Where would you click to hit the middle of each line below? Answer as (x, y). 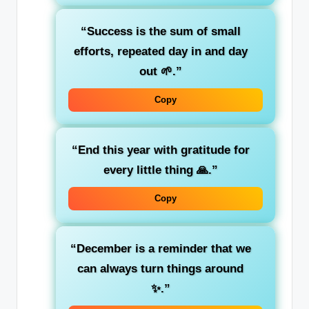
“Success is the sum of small (160, 31)
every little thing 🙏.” (160, 170)
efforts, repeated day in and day (160, 51)
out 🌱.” (160, 71)
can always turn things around (160, 269)
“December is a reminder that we (160, 249)
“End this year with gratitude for (160, 150)
